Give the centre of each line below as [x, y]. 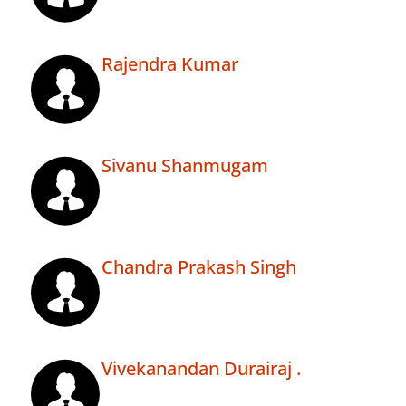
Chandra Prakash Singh [199, 267]
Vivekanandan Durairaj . [201, 369]
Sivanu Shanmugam [185, 166]
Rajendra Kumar [170, 64]
